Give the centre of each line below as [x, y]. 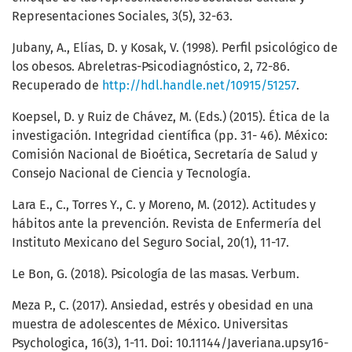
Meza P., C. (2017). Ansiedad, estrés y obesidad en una [163, 306]
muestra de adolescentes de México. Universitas [150, 324]
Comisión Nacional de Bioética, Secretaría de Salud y [165, 155]
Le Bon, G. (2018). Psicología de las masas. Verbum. [156, 274]
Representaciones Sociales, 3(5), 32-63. [122, 16]
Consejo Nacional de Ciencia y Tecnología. [131, 174]
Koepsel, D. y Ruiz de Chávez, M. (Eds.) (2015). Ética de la [171, 117]
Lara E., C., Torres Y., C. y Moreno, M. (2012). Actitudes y [164, 205]
